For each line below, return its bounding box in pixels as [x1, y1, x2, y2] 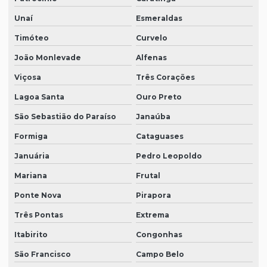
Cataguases [135, 132, 184, 141]
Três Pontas [14, 210, 63, 220]
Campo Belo [135, 250, 184, 259]
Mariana [14, 171, 47, 181]
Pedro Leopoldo [135, 151, 202, 161]
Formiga [14, 132, 48, 141]
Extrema [135, 210, 169, 220]
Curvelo [135, 33, 167, 43]
